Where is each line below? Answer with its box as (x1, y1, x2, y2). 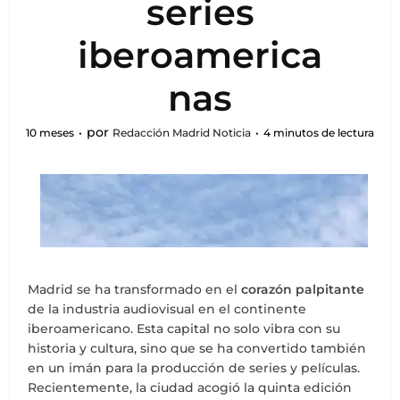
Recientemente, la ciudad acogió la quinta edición (28, 379, 353, 396)
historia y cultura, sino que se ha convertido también (28, 340, 367, 356)
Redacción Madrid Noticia (112, 126, 251, 139)
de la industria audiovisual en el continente (28, 301, 307, 317)
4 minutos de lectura (263, 126, 374, 139)
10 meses (26, 126, 74, 139)
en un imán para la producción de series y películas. (28, 360, 361, 376)
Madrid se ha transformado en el (28, 281, 242, 297)
